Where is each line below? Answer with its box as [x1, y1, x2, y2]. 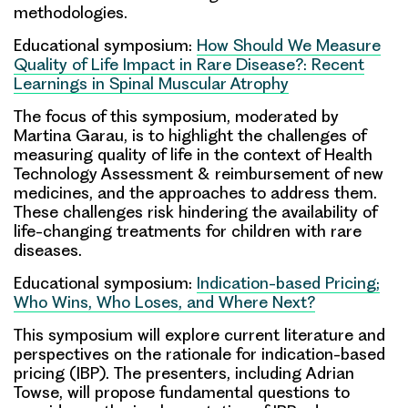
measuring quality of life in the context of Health [14, 144, 372, 164]
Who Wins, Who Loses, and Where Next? [14, 291, 315, 311]
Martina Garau [14, 125, 124, 145]
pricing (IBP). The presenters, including [14, 362, 306, 382]
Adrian [306, 362, 354, 382]
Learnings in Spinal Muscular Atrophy [14, 73, 289, 93]
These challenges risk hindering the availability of [14, 201, 377, 221]
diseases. [14, 240, 82, 260]
